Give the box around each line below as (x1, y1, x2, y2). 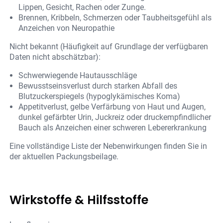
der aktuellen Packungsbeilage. (9, 152, 119, 162)
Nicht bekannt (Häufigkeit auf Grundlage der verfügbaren (9, 42, 209, 52)
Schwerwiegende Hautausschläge (18, 71, 137, 81)
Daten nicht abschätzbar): (9, 52, 101, 62)
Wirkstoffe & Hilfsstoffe (9, 192, 149, 209)
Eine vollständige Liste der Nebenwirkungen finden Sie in (9, 141, 208, 151)
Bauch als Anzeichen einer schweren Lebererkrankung (18, 123, 207, 133)
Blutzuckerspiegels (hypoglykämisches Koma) (18, 92, 181, 102)
